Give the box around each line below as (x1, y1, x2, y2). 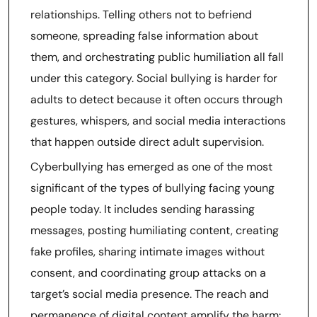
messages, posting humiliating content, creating (30, 223, 279, 238)
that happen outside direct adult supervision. (30, 134, 264, 149)
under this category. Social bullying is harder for (30, 71, 277, 86)
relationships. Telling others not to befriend (30, 7, 252, 22)
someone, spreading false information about (30, 28, 258, 43)
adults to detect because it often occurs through (30, 92, 282, 107)
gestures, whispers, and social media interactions (30, 113, 286, 128)
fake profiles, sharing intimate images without (30, 244, 265, 259)
